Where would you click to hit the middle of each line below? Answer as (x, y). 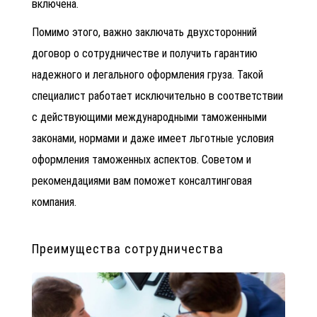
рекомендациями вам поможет (104, 180)
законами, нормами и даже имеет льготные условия (153, 138)
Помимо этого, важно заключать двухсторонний (144, 32)
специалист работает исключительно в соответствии (157, 96)
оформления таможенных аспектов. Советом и (142, 159)
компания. (56, 202)
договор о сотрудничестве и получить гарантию (145, 53)
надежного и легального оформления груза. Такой (148, 74)
